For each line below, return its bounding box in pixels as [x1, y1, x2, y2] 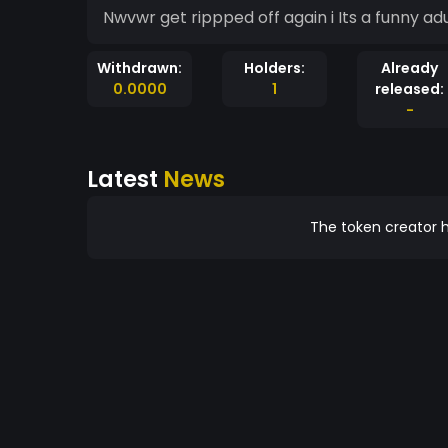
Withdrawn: [97, 58, 182, 78]
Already [381, 58, 438, 78]
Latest [87, 163, 163, 195]
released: [375, 79, 444, 99]
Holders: [244, 58, 305, 78]
